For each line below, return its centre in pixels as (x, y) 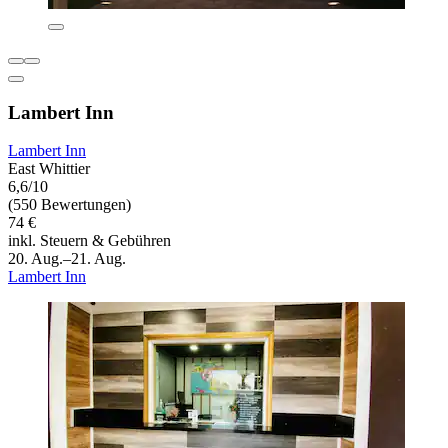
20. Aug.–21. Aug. (67, 259)
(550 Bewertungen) (69, 205)
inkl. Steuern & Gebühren (89, 241)
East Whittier (49, 169)
